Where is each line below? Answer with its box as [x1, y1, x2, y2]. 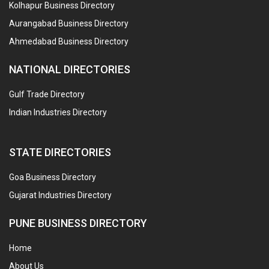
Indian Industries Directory [9, 107, 107, 117]
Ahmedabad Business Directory [9, 37, 128, 46]
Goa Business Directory [9, 172, 96, 182]
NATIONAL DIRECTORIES [9, 63, 130, 76]
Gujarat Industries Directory [9, 190, 112, 200]
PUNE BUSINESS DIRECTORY [9, 217, 147, 229]
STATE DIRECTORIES [9, 146, 111, 159]
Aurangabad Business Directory [9, 19, 128, 28]
